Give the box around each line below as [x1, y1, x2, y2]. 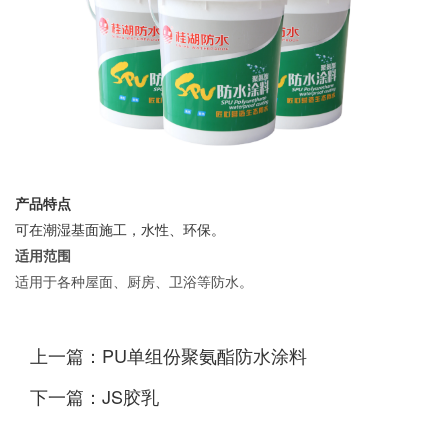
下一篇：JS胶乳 [30, 383, 159, 410]
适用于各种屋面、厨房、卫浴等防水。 [15, 275, 253, 291]
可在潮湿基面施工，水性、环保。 [15, 223, 225, 239]
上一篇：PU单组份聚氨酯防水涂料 [30, 342, 307, 369]
